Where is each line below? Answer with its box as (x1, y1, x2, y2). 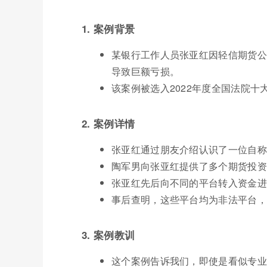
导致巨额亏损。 (111, 64, 180, 78)
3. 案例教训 (82, 227, 135, 242)
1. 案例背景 (82, 21, 135, 36)
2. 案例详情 (82, 116, 135, 131)
